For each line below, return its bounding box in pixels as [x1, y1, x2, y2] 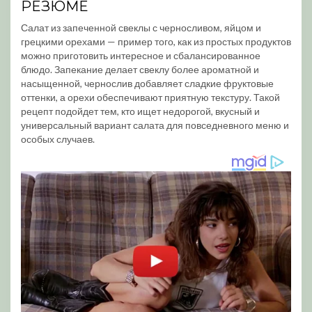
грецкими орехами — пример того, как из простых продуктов [21, 36, 291, 47]
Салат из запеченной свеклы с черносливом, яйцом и [21, 22, 261, 33]
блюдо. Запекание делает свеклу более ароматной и [21, 63, 259, 75]
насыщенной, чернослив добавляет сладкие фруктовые [21, 77, 274, 89]
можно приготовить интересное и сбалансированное [21, 49, 260, 61]
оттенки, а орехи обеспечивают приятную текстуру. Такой [21, 91, 280, 103]
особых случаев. [21, 133, 95, 145]
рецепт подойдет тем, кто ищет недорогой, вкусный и [21, 105, 260, 117]
